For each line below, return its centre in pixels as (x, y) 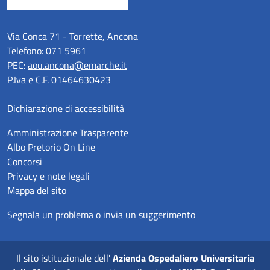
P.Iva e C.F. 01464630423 (59, 80)
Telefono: (27, 51)
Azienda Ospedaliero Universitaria (183, 258)
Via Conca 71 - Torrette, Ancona (73, 36)
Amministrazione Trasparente (68, 133)
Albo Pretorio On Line (51, 147)
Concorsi (25, 162)
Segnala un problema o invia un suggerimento (101, 215)
